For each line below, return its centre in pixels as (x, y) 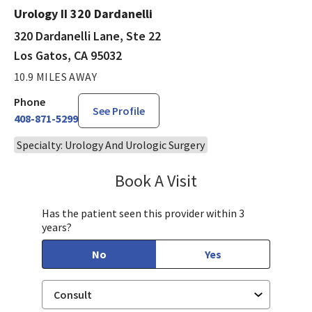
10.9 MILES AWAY (55, 76)
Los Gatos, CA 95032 (68, 55)
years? (57, 227)
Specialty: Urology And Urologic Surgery (111, 145)
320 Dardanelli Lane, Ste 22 (87, 36)
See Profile (119, 110)
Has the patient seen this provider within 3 (143, 213)
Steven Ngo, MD (240, 178)
